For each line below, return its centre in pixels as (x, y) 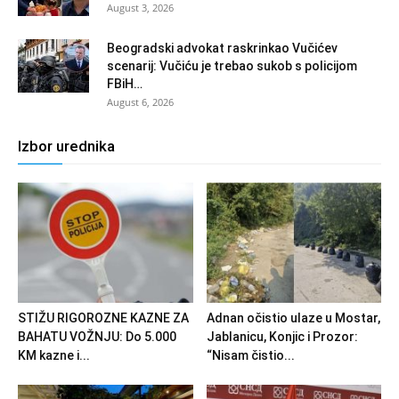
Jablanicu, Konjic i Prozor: (282, 337)
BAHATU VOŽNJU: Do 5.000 (97, 337)
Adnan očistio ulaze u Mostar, (293, 318)
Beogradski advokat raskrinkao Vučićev (222, 48)
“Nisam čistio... (250, 356)
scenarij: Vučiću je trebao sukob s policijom (232, 65)
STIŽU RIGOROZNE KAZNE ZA (103, 318)
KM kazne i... (54, 356)
